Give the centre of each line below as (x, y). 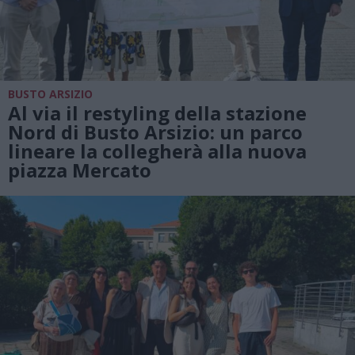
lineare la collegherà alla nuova (157, 151)
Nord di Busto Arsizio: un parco (155, 132)
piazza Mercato (80, 170)
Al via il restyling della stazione (157, 113)
